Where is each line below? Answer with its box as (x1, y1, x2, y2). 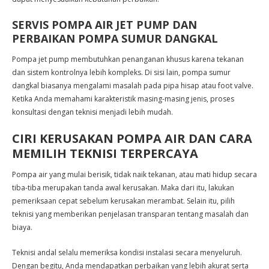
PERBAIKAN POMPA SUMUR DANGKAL (12, 31, 218, 46)
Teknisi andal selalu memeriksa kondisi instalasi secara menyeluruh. (12, 247, 242, 258)
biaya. (12, 222, 32, 232)
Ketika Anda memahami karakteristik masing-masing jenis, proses (12, 94, 234, 104)
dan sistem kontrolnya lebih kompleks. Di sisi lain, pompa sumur (12, 67, 231, 77)
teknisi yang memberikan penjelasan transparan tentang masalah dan (12, 209, 249, 219)
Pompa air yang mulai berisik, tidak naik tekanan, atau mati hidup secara (12, 169, 257, 180)
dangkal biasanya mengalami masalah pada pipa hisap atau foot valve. (12, 80, 253, 91)
